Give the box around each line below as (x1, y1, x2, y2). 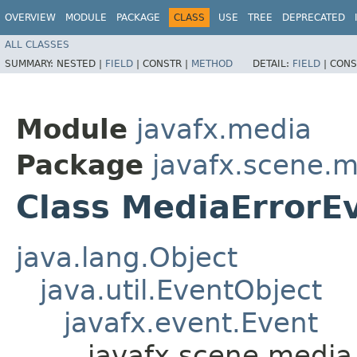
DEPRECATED (282, 12, 345, 23)
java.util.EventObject (40, 273, 322, 306)
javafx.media (136, 112, 312, 145)
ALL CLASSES (5, 38, 69, 50)
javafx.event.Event (64, 306, 318, 339)
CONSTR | (143, 57, 191, 69)
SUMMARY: (5, 57, 57, 69)
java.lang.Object (16, 241, 237, 273)
